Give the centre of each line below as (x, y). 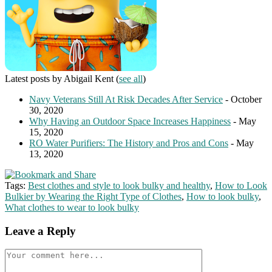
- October (242, 100)
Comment (23, 254)
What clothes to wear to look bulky (72, 208)
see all (131, 79)
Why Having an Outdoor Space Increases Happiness (130, 121)
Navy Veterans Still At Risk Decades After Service (126, 100)
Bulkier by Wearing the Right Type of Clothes (93, 197)
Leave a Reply (40, 231)
